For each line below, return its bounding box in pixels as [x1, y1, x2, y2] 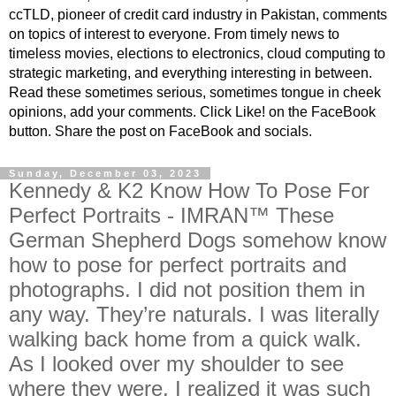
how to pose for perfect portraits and [9, 253, 346, 277]
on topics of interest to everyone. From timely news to [9, 27, 339, 42]
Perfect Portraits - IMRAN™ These [9, 203, 334, 227]
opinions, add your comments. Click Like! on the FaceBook [9, 104, 376, 119]
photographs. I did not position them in [9, 278, 365, 301]
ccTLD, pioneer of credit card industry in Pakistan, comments [9, 7, 387, 22]
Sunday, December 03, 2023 [9, 168, 202, 179]
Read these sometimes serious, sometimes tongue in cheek [9, 85, 381, 100]
